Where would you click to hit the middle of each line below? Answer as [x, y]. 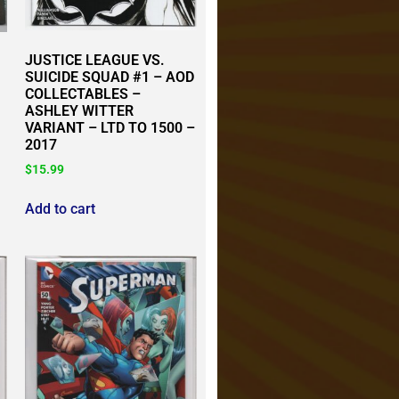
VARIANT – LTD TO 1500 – [110, 128]
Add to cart [61, 209]
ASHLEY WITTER [80, 111]
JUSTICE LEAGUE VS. [95, 61]
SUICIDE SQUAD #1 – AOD [110, 77]
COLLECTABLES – [83, 94]
